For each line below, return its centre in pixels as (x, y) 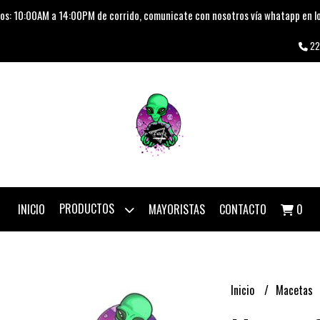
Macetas (295, 290)
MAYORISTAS (176, 209)
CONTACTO (242, 209)
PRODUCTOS (88, 209)
